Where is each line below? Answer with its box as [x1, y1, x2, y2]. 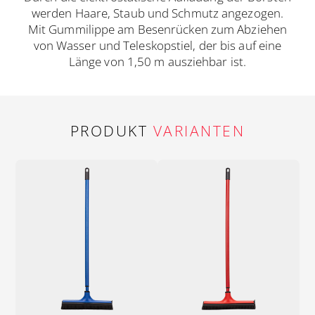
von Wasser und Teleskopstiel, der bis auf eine [33, 37, 282, 54]
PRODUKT [70, 121, 148, 141]
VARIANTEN [148, 121, 245, 141]
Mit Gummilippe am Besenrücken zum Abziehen [27, 21, 288, 38]
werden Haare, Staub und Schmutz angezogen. [31, 5, 284, 22]
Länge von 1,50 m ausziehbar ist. [68, 53, 247, 70]
